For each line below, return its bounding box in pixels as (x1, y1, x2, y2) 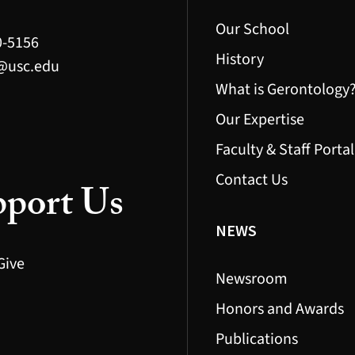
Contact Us (215, 169, 288, 192)
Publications (215, 328, 298, 351)
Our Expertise (215, 109, 304, 132)
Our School (215, 18, 289, 41)
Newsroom (215, 268, 288, 291)
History (215, 48, 264, 71)
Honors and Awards (215, 298, 344, 321)
